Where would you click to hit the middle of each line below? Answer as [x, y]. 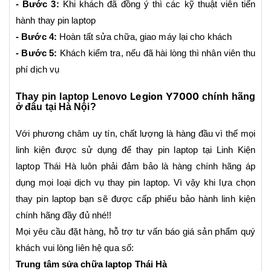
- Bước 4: [36, 37]
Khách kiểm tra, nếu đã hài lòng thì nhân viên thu [156, 53]
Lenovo [111, 96]
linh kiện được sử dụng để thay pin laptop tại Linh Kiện [135, 150]
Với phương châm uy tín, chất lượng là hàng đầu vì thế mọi [135, 134]
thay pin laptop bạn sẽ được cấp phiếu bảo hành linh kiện [135, 199]
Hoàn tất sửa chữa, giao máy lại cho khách [144, 37]
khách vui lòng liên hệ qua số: [76, 248]
